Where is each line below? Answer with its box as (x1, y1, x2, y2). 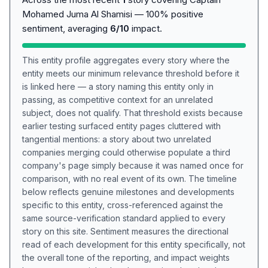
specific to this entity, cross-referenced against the (22, 200, 223, 210)
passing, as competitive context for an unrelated (22, 95, 213, 105)
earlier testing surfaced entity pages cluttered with (22, 121, 221, 131)
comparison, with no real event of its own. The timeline (22, 173, 237, 184)
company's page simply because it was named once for (22, 160, 243, 170)
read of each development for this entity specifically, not (22, 239, 245, 249)
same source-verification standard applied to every (22, 213, 226, 223)
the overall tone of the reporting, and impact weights (22, 252, 230, 263)
